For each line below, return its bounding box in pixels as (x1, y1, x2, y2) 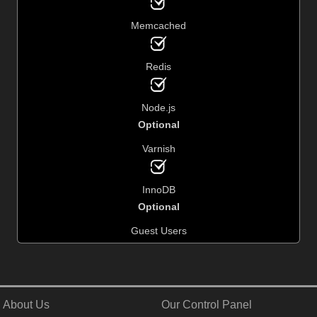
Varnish (142, 142, 175, 154)
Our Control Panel (161, 298, 253, 311)
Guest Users (130, 224, 187, 236)
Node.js (142, 101, 175, 113)
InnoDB (142, 183, 175, 195)
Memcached (131, 19, 186, 31)
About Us (3, 298, 50, 311)
